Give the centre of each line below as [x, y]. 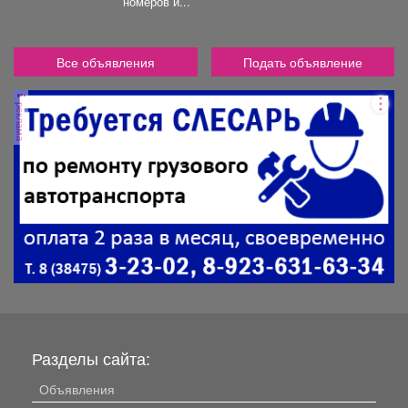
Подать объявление [302, 61]
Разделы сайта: [91, 358]
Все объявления [105, 61]
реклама [21, 120]
